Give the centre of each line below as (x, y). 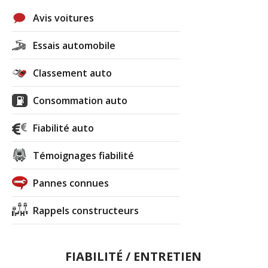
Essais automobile (74, 45)
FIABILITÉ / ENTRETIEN (133, 256)
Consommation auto (80, 100)
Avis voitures (64, 18)
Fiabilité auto (64, 128)
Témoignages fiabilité (84, 155)
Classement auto (73, 73)
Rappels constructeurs (86, 210)
